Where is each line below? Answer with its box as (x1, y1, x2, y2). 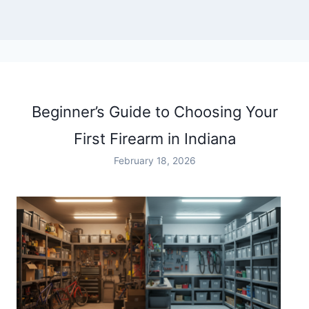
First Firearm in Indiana (73, 129, 236, 148)
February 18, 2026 (113, 154, 196, 166)
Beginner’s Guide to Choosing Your (31, 102, 278, 121)
